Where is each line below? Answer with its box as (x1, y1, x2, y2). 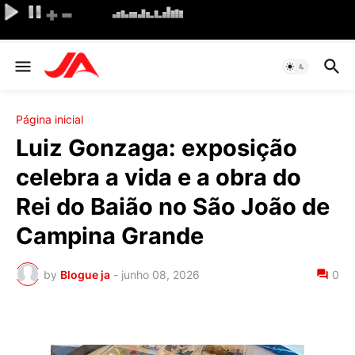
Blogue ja (60, 267, 110, 281)
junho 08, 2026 (121, 267, 200, 281)
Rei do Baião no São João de (16, 193, 330, 220)
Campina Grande (16, 222, 204, 250)
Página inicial (16, 113, 83, 126)
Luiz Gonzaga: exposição (16, 134, 297, 162)
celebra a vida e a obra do (16, 163, 301, 191)
